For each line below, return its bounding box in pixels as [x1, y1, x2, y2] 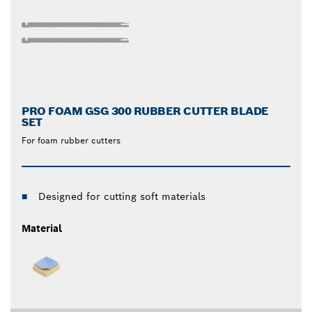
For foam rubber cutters [22, 135, 120, 146]
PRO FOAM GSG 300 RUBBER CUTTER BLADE [22, 104, 269, 119]
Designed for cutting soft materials [38, 190, 205, 203]
